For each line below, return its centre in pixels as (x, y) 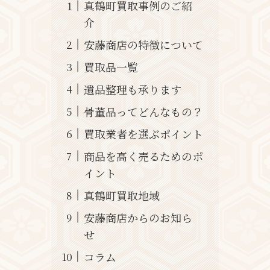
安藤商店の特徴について (143, 44)
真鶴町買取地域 (121, 195)
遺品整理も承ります (132, 89)
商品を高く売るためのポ (143, 156)
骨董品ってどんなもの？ (143, 111)
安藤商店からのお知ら (138, 217)
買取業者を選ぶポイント (143, 133)
